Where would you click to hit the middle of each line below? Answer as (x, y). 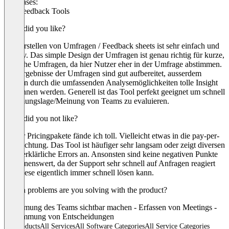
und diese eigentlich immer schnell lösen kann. (79, 172)
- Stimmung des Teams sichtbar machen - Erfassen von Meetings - (110, 207)
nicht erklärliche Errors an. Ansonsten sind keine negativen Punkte (111, 154)
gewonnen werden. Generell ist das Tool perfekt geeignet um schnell (114, 91)
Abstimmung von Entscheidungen (59, 216)
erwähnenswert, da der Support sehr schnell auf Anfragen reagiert (110, 163)
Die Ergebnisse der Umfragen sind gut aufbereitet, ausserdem (103, 73)
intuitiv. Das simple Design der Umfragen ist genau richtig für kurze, (114, 55)
